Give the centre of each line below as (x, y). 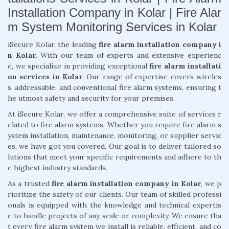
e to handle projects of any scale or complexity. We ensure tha (114, 215)
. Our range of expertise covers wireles (152, 76)
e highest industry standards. (58, 167)
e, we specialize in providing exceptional (78, 66)
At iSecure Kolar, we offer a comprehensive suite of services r (114, 114)
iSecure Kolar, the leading (53, 44)
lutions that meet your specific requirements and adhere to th (114, 157)
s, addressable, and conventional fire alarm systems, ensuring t (114, 87)
